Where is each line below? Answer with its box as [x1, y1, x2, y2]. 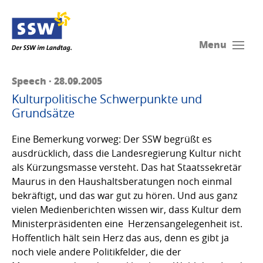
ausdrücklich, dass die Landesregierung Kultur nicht [12, 146, 241, 160]
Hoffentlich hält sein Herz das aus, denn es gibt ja [12, 231, 229, 244]
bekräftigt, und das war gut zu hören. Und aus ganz [12, 188, 237, 202]
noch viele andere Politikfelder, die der [12, 245, 181, 258]
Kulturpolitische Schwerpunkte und [12, 90, 202, 107]
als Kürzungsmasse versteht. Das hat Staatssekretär [12, 160, 242, 174]
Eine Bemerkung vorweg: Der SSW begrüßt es [12, 132, 212, 146]
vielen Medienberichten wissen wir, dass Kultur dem [12, 203, 241, 216]
